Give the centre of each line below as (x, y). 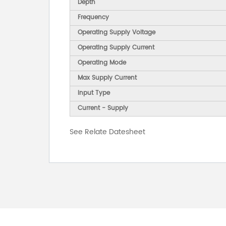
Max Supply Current (107, 78)
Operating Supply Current (116, 48)
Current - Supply (103, 108)
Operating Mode (102, 63)
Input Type (94, 93)
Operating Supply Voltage (117, 33)
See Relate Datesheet (107, 132)
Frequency (93, 18)
